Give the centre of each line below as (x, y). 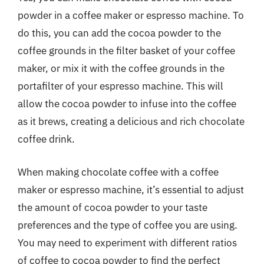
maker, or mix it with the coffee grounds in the (121, 68)
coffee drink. (46, 139)
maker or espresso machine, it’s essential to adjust (131, 189)
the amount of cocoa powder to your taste (113, 207)
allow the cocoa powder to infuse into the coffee (127, 104)
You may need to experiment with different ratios (127, 242)
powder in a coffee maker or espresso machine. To (131, 15)
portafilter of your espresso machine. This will (121, 86)
